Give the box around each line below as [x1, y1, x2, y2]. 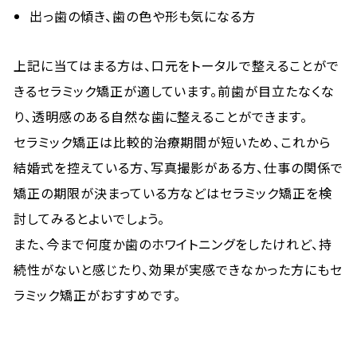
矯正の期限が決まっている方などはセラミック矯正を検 [14, 183, 333, 202]
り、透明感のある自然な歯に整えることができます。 [14, 107, 308, 126]
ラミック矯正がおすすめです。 [14, 285, 182, 304]
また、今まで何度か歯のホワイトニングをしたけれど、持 [14, 234, 332, 253]
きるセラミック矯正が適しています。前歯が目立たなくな [14, 81, 335, 100]
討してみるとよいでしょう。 [14, 209, 165, 228]
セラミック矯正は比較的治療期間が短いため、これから [14, 132, 331, 151]
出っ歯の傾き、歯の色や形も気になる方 [29, 6, 257, 25]
